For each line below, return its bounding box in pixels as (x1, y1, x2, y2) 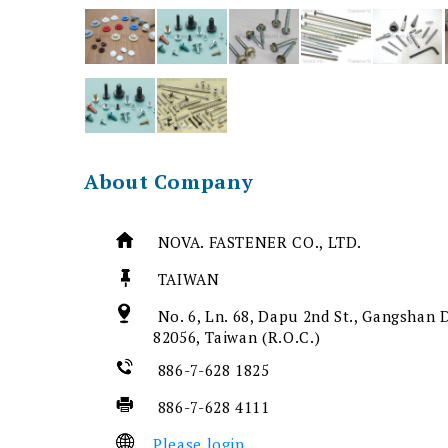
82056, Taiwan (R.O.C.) (153, 326, 325, 347)
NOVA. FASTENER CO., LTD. (153, 231, 371, 252)
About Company (84, 167, 254, 195)
